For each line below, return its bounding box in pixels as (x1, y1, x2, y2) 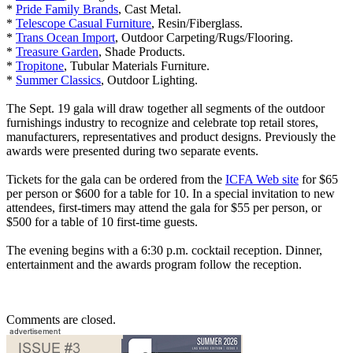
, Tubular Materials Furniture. (64, 59, 210, 73)
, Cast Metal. (118, 2, 181, 17)
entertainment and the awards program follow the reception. (6, 258, 302, 272)
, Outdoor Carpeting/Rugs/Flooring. (115, 31, 293, 45)
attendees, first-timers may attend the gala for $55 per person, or (6, 201, 321, 215)
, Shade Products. (98, 45, 185, 59)
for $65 (299, 173, 338, 187)
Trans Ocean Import (16, 31, 115, 45)
